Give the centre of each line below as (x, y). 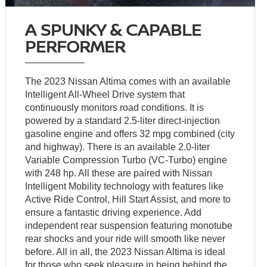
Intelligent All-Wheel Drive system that (105, 94)
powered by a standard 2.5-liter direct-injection (123, 120)
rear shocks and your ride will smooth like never (125, 238)
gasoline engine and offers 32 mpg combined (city (130, 133)
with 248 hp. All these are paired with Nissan (119, 173)
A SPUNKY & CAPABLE (114, 29)
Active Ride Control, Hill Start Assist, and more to (128, 199)
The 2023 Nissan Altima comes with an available (128, 81)
